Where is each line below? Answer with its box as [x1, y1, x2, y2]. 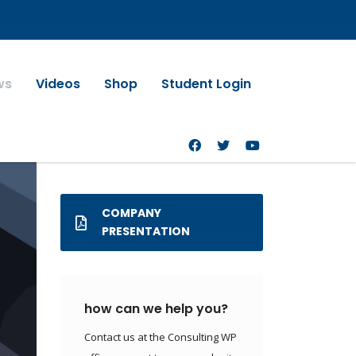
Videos [36, 75, 80, 93]
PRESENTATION [102, 223, 190, 239]
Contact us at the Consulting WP [84, 330, 237, 344]
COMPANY [102, 205, 161, 221]
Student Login [161, 75, 251, 93]
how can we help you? [84, 300, 228, 318]
